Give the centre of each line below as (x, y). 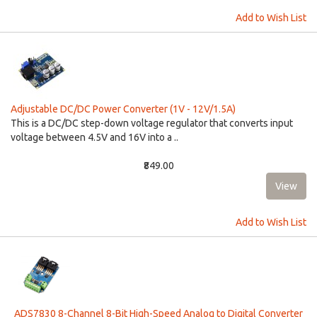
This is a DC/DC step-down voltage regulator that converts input (152, 123)
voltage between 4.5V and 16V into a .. (94, 137)
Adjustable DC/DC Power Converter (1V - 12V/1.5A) (123, 109)
